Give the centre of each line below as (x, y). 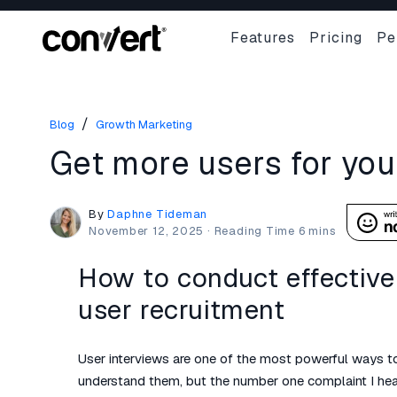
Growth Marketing (144, 125)
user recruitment (182, 310)
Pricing (336, 37)
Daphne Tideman (158, 214)
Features (263, 37)
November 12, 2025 (147, 231)
